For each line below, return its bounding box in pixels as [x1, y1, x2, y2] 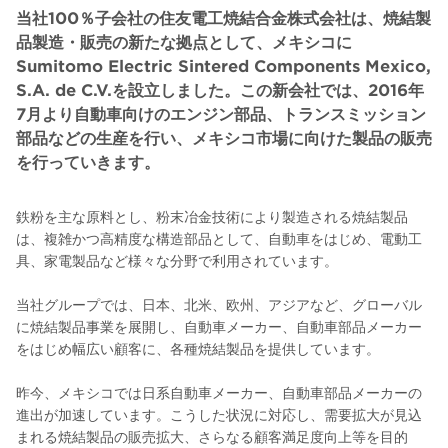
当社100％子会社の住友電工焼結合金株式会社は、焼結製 [16, 7, 431, 27]
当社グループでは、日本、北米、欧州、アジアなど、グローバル [16, 295, 422, 313]
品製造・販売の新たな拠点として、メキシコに [16, 31, 352, 51]
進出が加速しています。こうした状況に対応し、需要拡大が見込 [16, 405, 422, 423]
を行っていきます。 [16, 151, 160, 171]
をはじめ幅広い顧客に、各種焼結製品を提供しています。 [16, 339, 380, 357]
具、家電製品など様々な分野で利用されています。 [16, 251, 338, 269]
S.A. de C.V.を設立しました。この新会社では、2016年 [16, 79, 424, 99]
